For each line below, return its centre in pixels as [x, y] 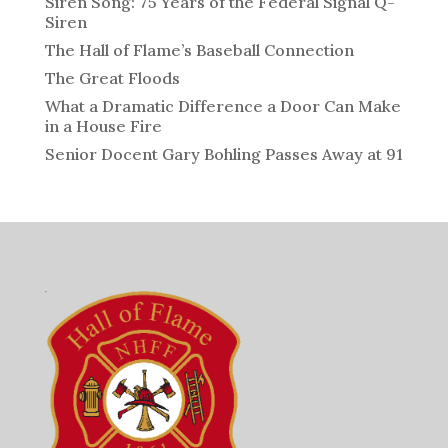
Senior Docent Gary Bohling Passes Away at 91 [223, 153]
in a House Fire [103, 125]
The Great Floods [112, 77]
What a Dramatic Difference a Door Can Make [222, 105]
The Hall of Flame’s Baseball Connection [199, 49]
